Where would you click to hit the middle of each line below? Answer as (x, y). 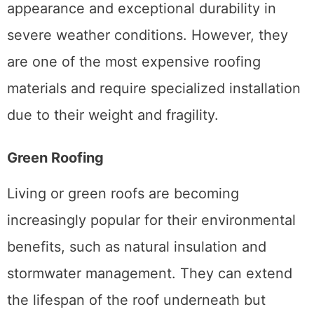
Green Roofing (55, 158)
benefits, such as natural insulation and (137, 247)
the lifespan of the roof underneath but (136, 300)
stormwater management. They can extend (150, 274)
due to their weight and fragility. (113, 115)
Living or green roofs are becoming (123, 194)
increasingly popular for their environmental (151, 220)
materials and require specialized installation (154, 89)
